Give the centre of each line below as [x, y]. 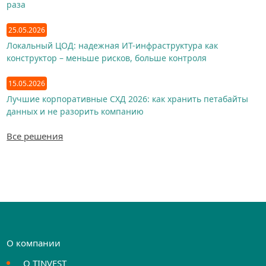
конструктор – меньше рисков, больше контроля [107, 58]
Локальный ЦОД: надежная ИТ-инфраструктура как [113, 45]
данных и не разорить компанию [75, 111]
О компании [34, 243]
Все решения [35, 136]
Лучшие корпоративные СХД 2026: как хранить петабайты [128, 99]
